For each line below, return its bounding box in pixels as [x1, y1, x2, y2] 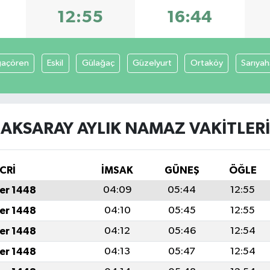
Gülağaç [81, 58, 115, 67]
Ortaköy [190, 58, 223, 67]
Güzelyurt [133, 58, 172, 67]
